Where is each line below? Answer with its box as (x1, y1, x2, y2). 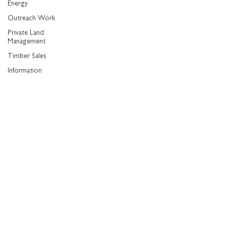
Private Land (8, 30, 44, 37)
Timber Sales (8, 53, 46, 60)
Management (8, 38, 45, 45)
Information (8, 68, 42, 75)
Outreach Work (8, 15, 55, 22)
